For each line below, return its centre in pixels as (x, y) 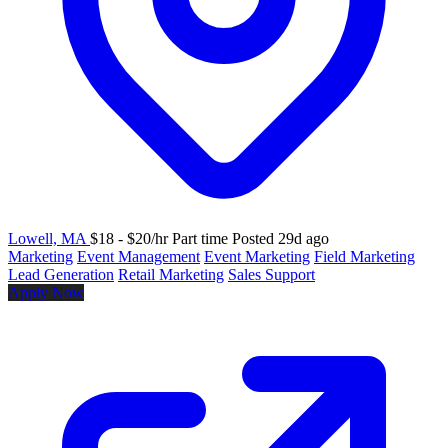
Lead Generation (61, 274)
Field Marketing (364, 256)
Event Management (138, 256)
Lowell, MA (49, 238)
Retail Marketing (171, 274)
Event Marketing (257, 256)
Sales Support (271, 274)
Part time (200, 238)
